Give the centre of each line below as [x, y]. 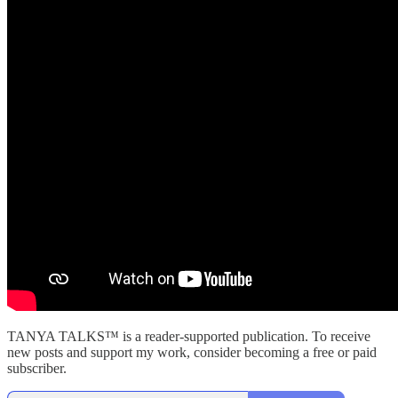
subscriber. [37, 369]
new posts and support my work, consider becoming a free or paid [192, 353]
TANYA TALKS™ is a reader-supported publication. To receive [189, 337]
